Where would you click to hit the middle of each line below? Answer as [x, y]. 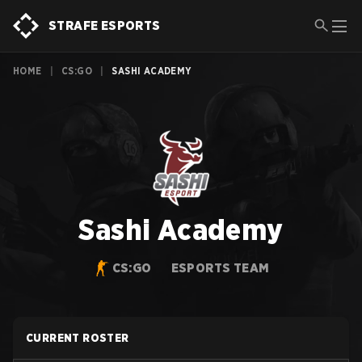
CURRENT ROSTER [78, 338]
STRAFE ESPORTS [105, 25]
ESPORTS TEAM [220, 268]
